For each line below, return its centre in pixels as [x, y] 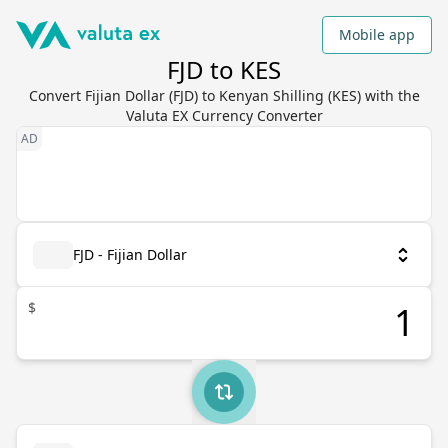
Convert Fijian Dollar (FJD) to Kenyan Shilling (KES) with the [224, 95]
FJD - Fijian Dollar [130, 254]
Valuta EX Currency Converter [224, 115]
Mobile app [377, 34]
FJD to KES [224, 69]
